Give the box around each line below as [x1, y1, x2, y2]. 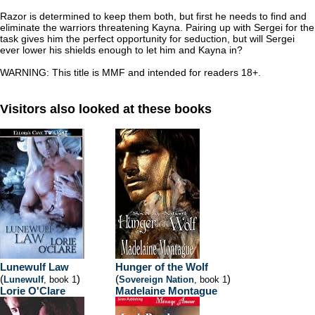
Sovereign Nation [119, 274, 194, 285]
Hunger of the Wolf [115, 261, 208, 273]
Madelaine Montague [115, 285, 217, 297]
